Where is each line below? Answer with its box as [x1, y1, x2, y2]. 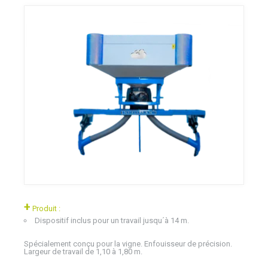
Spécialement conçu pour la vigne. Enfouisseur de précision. [24, 239, 232, 248]
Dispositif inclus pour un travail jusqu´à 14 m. [35, 215, 189, 225]
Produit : [31, 203, 60, 213]
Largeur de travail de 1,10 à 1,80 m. [24, 246, 142, 256]
